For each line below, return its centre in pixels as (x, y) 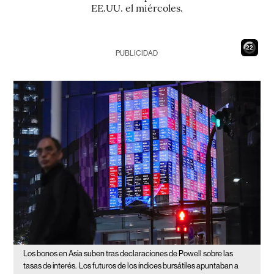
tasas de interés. (50, 266)
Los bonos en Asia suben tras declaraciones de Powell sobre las (128, 254)
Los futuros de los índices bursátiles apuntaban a (159, 266)
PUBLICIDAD (137, 53)
